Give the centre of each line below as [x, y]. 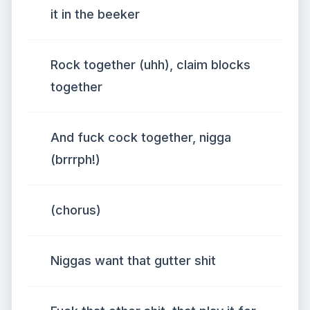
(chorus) [76, 210]
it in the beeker [95, 14]
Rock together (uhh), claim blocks [151, 65]
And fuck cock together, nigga [141, 137]
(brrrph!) [75, 159]
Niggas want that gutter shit [133, 261]
